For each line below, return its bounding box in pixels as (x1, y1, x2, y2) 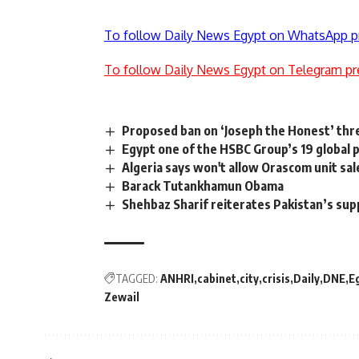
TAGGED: (115, 272, 158, 286)
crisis (262, 272, 290, 286)
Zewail (104, 290, 139, 305)
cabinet (197, 272, 236, 286)
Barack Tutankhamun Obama (122, 178, 284, 195)
